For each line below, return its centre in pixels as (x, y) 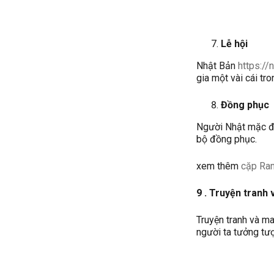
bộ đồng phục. (227, 139)
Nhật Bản (217, 65)
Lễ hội (235, 43)
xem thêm (219, 166)
